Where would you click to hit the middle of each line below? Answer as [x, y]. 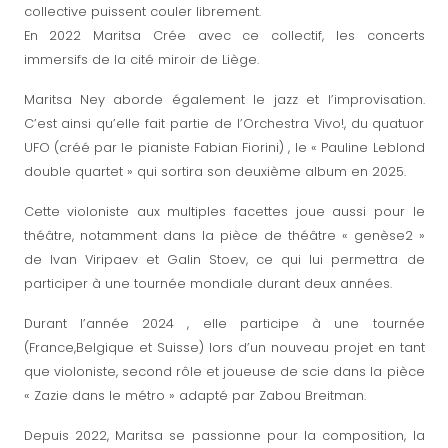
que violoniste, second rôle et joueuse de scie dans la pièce [224, 371]
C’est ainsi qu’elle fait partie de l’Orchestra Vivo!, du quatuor [224, 123]
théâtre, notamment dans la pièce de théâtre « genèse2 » [224, 235]
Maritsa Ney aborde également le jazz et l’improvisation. [224, 99]
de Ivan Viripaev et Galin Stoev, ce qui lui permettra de [224, 259]
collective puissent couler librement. [142, 11]
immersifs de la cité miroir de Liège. [141, 59]
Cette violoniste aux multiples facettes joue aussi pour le [224, 211]
